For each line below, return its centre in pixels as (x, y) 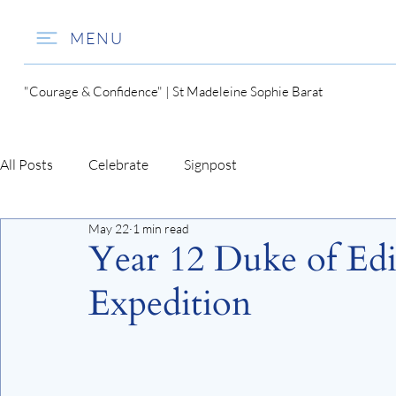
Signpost (210, 165)
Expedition (170, 303)
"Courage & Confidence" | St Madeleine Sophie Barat (173, 91)
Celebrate (118, 165)
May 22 (109, 228)
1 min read (161, 228)
